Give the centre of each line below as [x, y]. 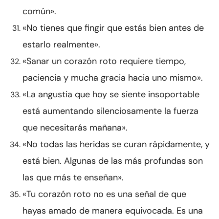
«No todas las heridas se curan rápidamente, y [116, 144]
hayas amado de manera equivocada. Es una [113, 211]
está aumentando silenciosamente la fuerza [110, 111]
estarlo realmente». [61, 45]
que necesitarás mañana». [75, 128]
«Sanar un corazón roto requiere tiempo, [104, 61]
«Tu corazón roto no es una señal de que [104, 194]
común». [39, 11]
